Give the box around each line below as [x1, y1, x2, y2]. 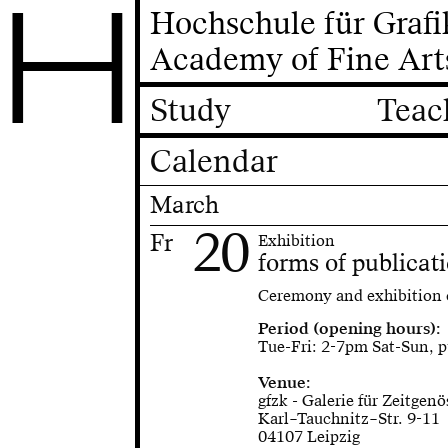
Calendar [150, 142, 279, 182]
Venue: [258, 372, 311, 394]
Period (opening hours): [258, 318, 441, 340]
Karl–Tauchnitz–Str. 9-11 [258, 408, 441, 430]
